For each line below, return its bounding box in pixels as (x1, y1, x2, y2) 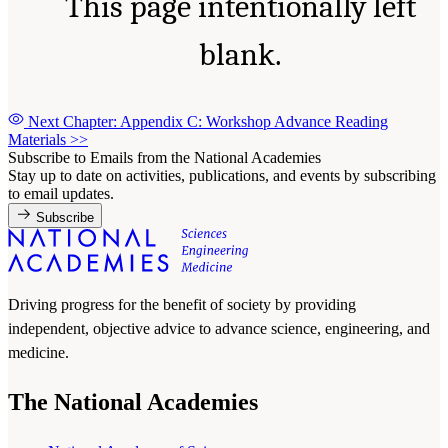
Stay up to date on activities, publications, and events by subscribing (8, 167, 436, 185)
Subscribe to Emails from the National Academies (8, 149, 321, 167)
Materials (8, 131, 70, 149)
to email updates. (8, 185, 114, 203)
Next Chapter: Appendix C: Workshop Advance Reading (28, 113, 388, 131)
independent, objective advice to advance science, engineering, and (8, 320, 430, 338)
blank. (198, 36, 282, 74)
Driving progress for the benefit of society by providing (8, 296, 356, 314)
